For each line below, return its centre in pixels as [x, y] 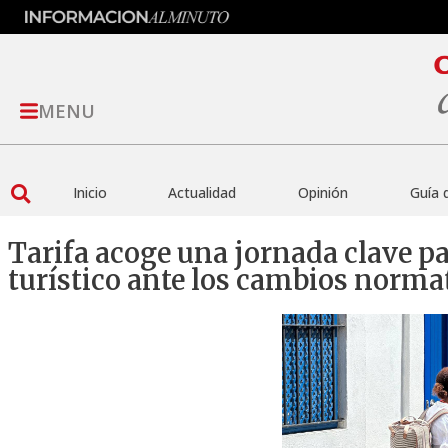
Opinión [322, 193]
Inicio [89, 193]
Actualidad [202, 193]
